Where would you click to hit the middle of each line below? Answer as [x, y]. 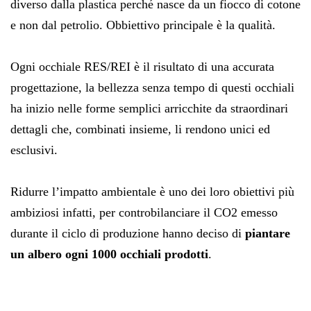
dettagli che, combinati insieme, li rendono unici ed [140, 129]
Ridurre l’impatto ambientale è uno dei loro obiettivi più [152, 191]
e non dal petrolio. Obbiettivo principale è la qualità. [143, 25]
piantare [268, 233]
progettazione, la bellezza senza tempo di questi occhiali [152, 87]
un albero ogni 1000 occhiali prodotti [109, 254]
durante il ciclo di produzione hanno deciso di [128, 233]
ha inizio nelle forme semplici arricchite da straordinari [149, 108]
